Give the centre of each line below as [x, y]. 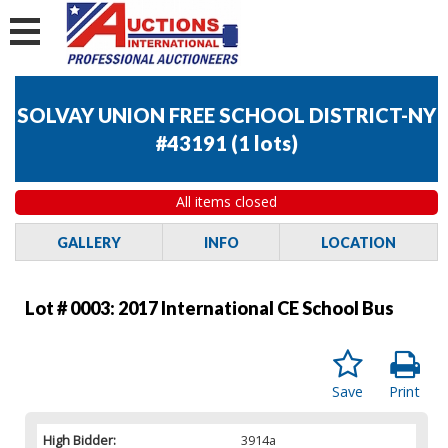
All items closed [226, 202]
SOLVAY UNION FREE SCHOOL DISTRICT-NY [226, 115]
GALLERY [88, 242]
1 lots [264, 143]
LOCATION [359, 242]
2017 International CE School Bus [256, 307]
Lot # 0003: [71, 307]
